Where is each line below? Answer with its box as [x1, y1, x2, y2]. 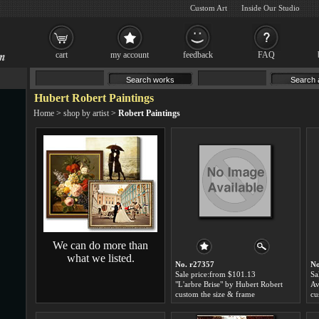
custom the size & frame [175, 290, 255, 298]
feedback [183, 50, 213, 60]
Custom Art [190, 4, 227, 12]
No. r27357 [175, 260, 214, 268]
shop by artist [63, 108, 109, 118]
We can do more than [53, 239, 148, 251]
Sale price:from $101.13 [175, 270, 256, 278]
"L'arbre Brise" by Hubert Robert [175, 280, 283, 288]
